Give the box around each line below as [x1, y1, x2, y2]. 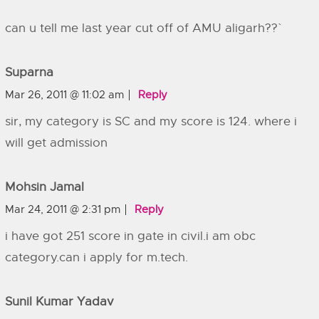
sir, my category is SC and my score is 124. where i [5, 114, 297, 129]
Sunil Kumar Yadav [5, 294, 114, 309]
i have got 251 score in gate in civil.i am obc [5, 229, 256, 244]
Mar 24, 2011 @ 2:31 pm [5, 203, 120, 216]
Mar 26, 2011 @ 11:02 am [5, 88, 124, 101]
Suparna [5, 65, 53, 80]
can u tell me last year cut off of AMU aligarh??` [5, 21, 278, 36]
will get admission [5, 135, 108, 150]
